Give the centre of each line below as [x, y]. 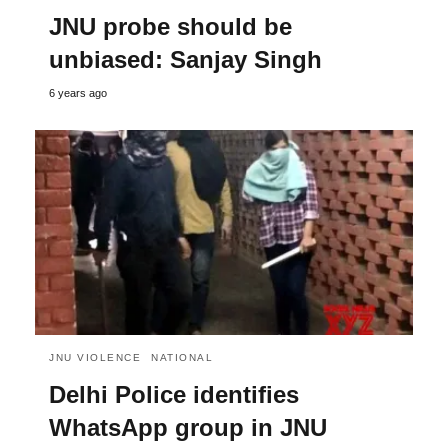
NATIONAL [182, 358]
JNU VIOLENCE [95, 358]
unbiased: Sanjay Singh [185, 59]
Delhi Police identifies [174, 395]
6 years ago [78, 93]
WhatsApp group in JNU [188, 428]
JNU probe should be [170, 26]
